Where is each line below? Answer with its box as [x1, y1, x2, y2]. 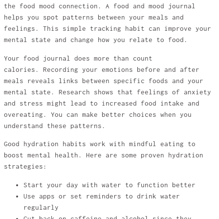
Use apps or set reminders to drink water [23, 192, 180, 200]
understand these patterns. [4, 122, 106, 130]
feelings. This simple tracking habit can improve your [4, 25, 211, 33]
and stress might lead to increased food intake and [4, 99, 199, 107]
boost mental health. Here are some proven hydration [4, 152, 203, 159]
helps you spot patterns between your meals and [4, 14, 184, 22]
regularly [23, 203, 59, 211]
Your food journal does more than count [4, 54, 153, 62]
